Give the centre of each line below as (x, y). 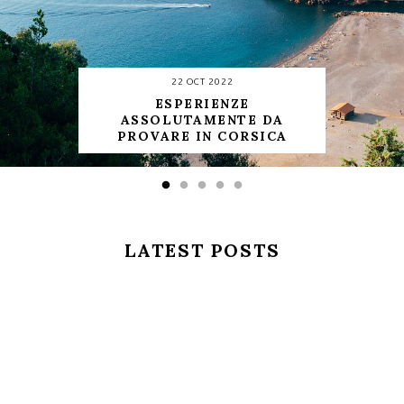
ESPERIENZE (202, 104)
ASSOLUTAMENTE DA (202, 120)
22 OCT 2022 (202, 82)
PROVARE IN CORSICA (202, 136)
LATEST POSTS (202, 250)
